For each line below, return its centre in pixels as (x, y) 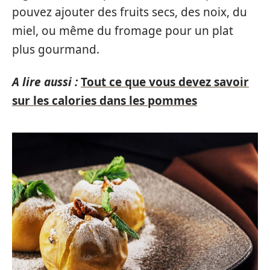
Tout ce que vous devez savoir (165, 82)
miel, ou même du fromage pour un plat (123, 31)
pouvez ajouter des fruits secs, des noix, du (130, 12)
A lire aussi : (45, 82)
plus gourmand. (56, 49)
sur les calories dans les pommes (105, 100)
